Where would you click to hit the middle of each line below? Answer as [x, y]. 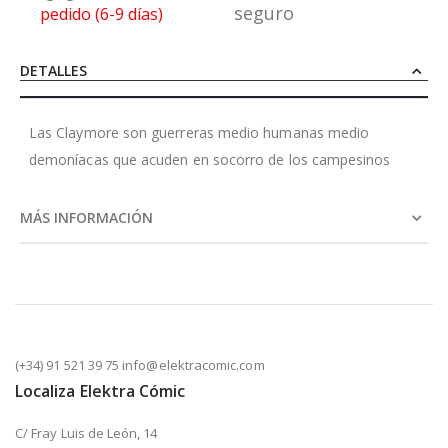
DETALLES [53, 70]
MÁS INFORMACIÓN [86, 217]
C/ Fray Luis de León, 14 [86, 432]
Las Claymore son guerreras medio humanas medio [199, 132]
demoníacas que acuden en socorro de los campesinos [210, 159]
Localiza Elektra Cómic [100, 390]
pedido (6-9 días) [101, 13]
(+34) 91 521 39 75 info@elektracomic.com [140, 364]
